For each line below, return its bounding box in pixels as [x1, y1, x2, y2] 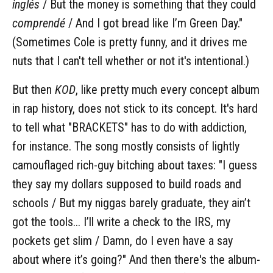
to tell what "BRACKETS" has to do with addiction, [12, 119, 247, 135]
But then [12, 82, 55, 97]
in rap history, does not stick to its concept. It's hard [12, 101, 258, 116]
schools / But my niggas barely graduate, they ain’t [12, 195, 250, 210]
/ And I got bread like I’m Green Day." [65, 15, 243, 30]
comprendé [12, 15, 65, 30]
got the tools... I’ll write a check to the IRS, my [12, 214, 230, 229]
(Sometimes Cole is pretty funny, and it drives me [12, 34, 247, 49]
